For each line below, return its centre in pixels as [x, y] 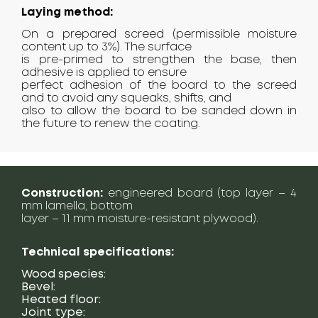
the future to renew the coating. [111, 124]
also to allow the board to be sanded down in [159, 111]
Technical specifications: [98, 253]
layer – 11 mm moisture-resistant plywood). [140, 219]
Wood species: [64, 275]
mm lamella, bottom [77, 207]
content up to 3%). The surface [106, 48]
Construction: [62, 194]
